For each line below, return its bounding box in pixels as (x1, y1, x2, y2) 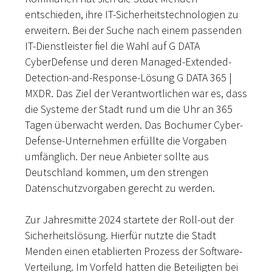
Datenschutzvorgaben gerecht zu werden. (25, 181, 215, 195)
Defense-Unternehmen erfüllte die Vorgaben (25, 134, 226, 148)
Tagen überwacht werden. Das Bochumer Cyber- (25, 118, 243, 132)
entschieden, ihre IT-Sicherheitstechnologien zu (25, 7, 239, 21)
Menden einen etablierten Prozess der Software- (25, 244, 242, 258)
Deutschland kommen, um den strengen (25, 165, 208, 179)
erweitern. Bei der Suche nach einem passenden (25, 23, 242, 37)
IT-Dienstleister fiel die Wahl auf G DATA (25, 39, 200, 53)
